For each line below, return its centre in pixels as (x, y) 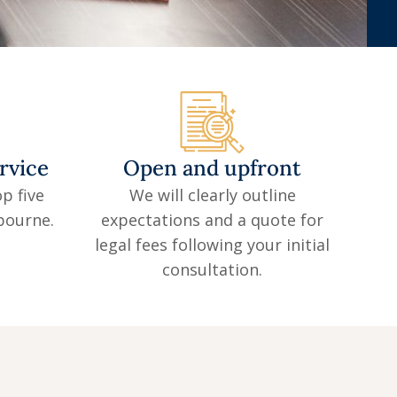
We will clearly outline (212, 195)
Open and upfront (213, 168)
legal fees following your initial (213, 245)
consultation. (213, 270)
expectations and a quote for (213, 220)
